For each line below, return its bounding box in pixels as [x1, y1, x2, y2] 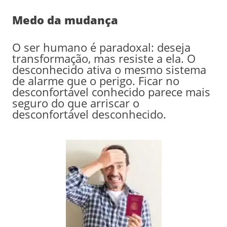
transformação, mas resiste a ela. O [12, 50, 196, 66]
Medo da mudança [12, 12, 118, 27]
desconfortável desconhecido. [12, 106, 166, 122]
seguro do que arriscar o [12, 95, 139, 110]
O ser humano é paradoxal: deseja [12, 39, 191, 55]
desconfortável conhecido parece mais [12, 84, 210, 99]
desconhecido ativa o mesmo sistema [12, 61, 206, 77]
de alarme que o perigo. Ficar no [12, 72, 179, 88]
